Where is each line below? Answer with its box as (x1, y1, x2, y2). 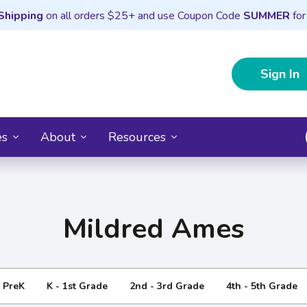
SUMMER (243, 8, 290, 23)
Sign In (260, 65, 299, 82)
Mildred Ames (63, 210, 244, 247)
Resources (108, 128, 166, 145)
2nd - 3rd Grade (129, 279, 204, 293)
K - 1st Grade (46, 279, 108, 293)
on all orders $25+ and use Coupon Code (42, 8, 243, 23)
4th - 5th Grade (225, 279, 297, 293)
